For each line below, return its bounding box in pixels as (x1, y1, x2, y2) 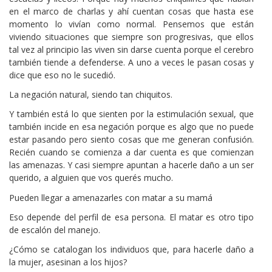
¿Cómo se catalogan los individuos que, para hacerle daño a (9, 243, 254, 255)
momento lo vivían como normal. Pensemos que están (9, 18, 254, 30)
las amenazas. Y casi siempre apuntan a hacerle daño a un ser (9, 159, 254, 171)
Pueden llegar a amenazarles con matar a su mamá (9, 191, 212, 203)
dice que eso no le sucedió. (9, 69, 115, 81)
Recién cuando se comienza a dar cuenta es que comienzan (9, 146, 254, 158)
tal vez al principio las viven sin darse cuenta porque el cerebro (9, 43, 254, 55)
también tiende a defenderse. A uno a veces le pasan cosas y (9, 56, 254, 68)
